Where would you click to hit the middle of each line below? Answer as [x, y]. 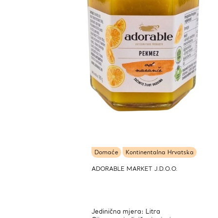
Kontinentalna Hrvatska [160, 152]
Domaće [106, 152]
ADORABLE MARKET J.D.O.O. [135, 169]
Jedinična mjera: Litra [126, 211]
